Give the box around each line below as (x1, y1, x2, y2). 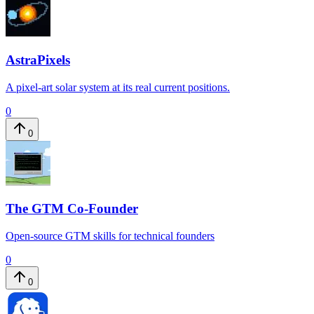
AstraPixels (6, 52, 70, 67)
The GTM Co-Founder (6, 201, 138, 217)
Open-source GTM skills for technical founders (6, 230, 214, 242)
